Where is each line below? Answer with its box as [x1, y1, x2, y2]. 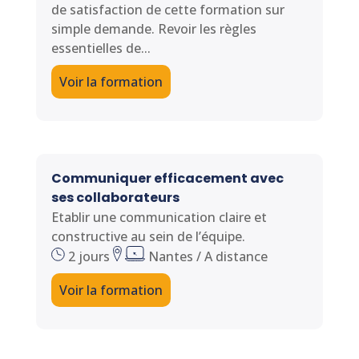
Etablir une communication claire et [50, 208, 267, 226]
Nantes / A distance [144, 248, 268, 265]
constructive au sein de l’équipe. [50, 228, 245, 245]
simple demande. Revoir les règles [50, 19, 256, 38]
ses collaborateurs [50, 188, 179, 207]
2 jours [64, 248, 113, 265]
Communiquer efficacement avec [50, 169, 284, 188]
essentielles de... [50, 38, 151, 57]
